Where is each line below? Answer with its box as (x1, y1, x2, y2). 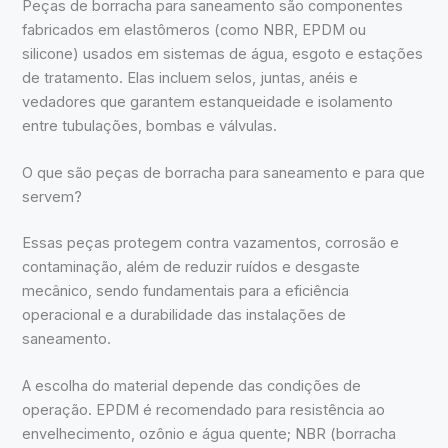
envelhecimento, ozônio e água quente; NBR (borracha (22, 425, 397, 444)
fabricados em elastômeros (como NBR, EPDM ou (22, 20, 367, 39)
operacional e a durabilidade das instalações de (22, 305, 347, 324)
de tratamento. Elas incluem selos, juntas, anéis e (22, 68, 359, 87)
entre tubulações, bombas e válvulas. (22, 116, 278, 135)
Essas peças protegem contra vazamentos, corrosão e (22, 233, 400, 252)
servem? (22, 187, 83, 206)
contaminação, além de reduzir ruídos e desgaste (22, 257, 361, 276)
